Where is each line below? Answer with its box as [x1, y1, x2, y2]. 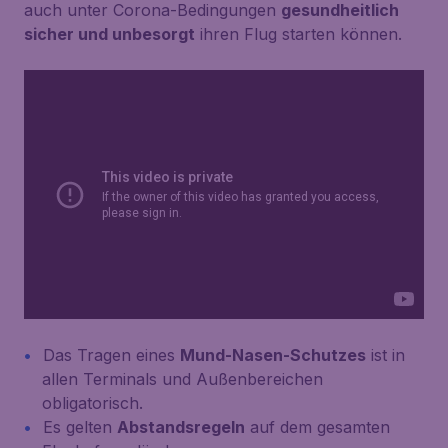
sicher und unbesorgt [24, 24, 195, 44]
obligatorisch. [42, 393, 143, 413]
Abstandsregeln [117, 417, 245, 437]
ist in [366, 345, 405, 365]
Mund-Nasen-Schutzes [180, 345, 366, 365]
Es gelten [43, 417, 117, 437]
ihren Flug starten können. [195, 24, 402, 44]
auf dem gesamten [245, 417, 390, 437]
